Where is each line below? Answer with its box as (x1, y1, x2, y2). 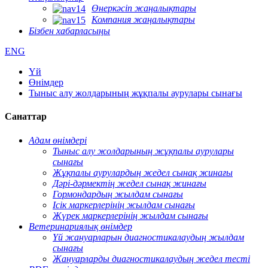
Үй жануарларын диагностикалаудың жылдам (53, 232, 244, 242)
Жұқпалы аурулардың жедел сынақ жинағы (53, 167, 233, 178)
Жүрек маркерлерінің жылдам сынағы (53, 210, 208, 221)
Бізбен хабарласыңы (29, 26, 110, 36)
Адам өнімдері (29, 135, 87, 145)
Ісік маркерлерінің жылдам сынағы (53, 199, 195, 210)
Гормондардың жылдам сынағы (53, 188, 183, 199)
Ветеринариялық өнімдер (29, 221, 132, 232)
